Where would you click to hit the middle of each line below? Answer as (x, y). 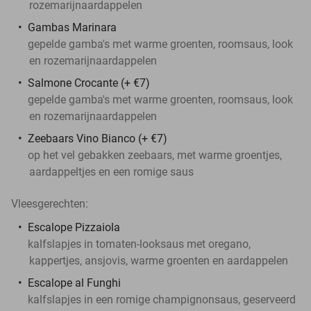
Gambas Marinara (72, 27)
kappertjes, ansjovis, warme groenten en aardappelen (159, 260)
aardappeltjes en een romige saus (111, 171)
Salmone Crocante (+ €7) (89, 83)
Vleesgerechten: (50, 203)
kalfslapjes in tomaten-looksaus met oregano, (139, 244)
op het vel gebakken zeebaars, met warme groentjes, (155, 155)
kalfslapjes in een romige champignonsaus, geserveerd (162, 299)
